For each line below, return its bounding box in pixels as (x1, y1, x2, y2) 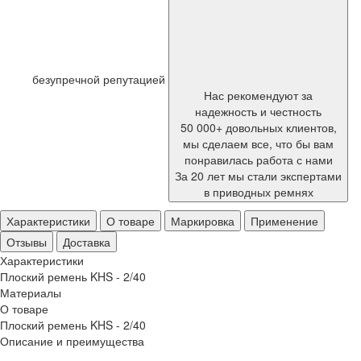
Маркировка (171, 213, 234, 229)
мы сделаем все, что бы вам (183, 135, 334, 151)
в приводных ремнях (203, 184, 313, 200)
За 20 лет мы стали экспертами (175, 168, 342, 184)
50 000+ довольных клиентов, (180, 119, 337, 135)
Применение (251, 213, 318, 229)
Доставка (63, 234, 110, 250)
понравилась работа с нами (184, 151, 333, 168)
